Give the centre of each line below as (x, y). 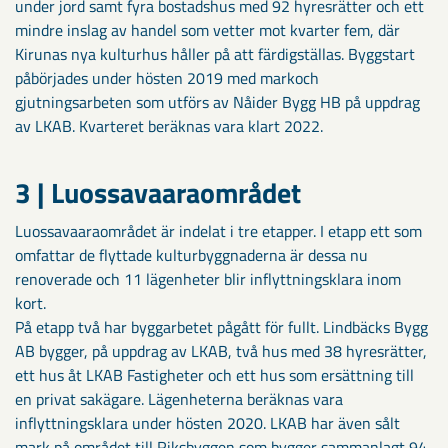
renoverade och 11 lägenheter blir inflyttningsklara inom (208, 278)
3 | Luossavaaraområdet (158, 192)
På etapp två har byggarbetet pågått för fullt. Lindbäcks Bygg (221, 326)
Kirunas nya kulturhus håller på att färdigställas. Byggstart (215, 53)
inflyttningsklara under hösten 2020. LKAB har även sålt (207, 422)
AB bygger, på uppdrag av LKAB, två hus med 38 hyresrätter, (221, 350)
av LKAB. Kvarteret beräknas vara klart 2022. (169, 125)
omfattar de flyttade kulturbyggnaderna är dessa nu (191, 254)
